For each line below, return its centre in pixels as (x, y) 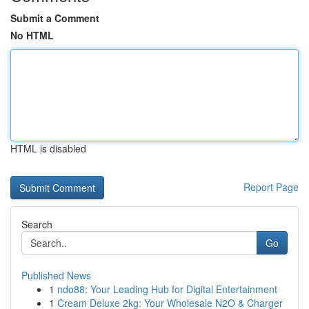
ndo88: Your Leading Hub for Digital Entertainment (167, 289)
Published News (56, 275)
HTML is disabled (48, 148)
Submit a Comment (55, 18)
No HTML (32, 35)
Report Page (271, 187)
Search (37, 224)
